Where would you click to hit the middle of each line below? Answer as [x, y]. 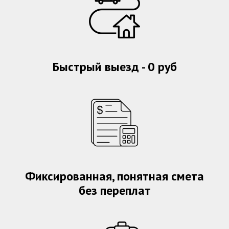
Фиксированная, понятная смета [114, 176]
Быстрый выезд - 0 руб [114, 67]
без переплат [114, 191]
